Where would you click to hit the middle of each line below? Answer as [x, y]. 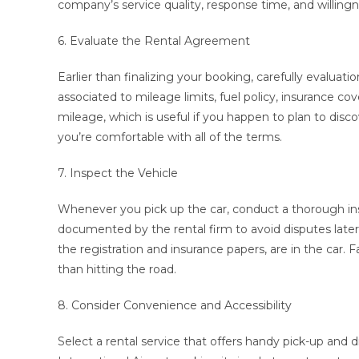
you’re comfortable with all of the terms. [170, 137]
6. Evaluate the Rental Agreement [154, 41]
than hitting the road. [117, 269]
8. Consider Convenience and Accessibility [175, 305]
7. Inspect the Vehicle [118, 173]
